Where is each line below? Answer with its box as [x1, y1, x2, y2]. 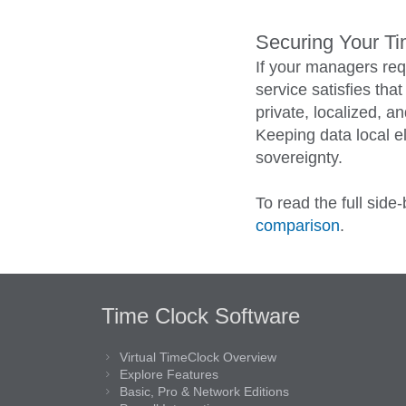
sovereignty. [256, 149, 343, 168]
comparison [256, 217, 340, 236]
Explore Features [120, 367, 218, 382]
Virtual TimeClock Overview [120, 350, 276, 365]
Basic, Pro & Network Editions [120, 384, 289, 400]
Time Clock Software [101, 304, 300, 329]
